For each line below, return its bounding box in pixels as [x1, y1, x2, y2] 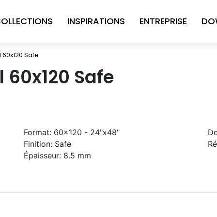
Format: [24, 127, 51, 137]
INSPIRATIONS [67, 15, 125, 27]
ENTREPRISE [139, 15, 187, 27]
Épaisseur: [24, 151, 61, 160]
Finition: [24, 139, 52, 149]
